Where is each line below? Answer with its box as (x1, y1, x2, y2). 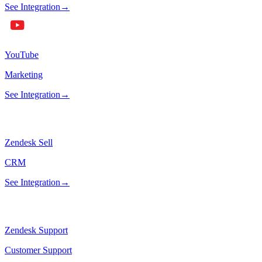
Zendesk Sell (5, 137, 53, 148)
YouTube (5, 50, 39, 60)
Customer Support (5, 245, 72, 256)
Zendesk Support (5, 225, 68, 236)
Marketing (5, 70, 43, 80)
